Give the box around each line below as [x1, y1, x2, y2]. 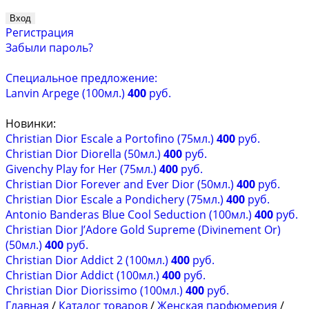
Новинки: [6, 116, 56, 131]
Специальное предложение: [6, 70, 157, 86]
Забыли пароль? [6, 40, 93, 55]
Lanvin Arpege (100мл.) [6, 86, 128, 101]
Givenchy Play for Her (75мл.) [6, 161, 159, 177]
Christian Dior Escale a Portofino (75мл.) [6, 131, 217, 146]
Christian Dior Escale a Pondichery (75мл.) [6, 192, 226, 207]
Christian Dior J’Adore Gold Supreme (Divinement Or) [6, 222, 281, 237]
